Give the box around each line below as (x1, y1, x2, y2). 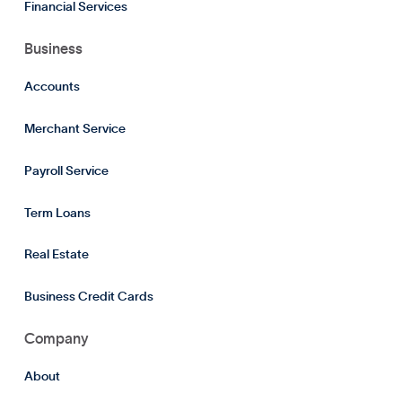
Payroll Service (23, 164, 109, 178)
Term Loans (23, 206, 91, 220)
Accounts (23, 81, 80, 94)
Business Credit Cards (23, 291, 153, 304)
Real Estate (23, 249, 89, 262)
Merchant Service (23, 122, 126, 135)
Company (23, 331, 88, 346)
